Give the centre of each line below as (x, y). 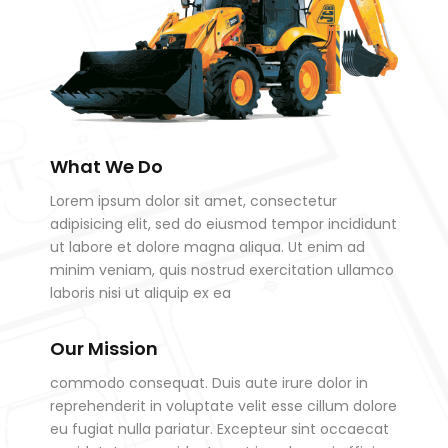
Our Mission (104, 349)
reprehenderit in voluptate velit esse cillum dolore (223, 406)
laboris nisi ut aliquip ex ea (140, 293)
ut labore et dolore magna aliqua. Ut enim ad (207, 247)
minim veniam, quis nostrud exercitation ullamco (222, 270)
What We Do (106, 167)
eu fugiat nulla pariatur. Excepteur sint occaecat (219, 429)
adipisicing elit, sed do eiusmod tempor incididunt (223, 224)
